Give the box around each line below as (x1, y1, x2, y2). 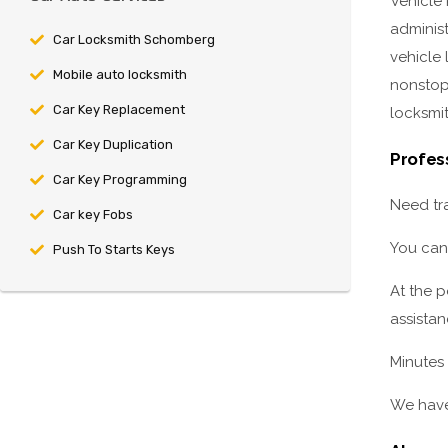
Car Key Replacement (52, 102, 185, 118)
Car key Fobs (52, 207, 133, 223)
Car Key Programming (52, 172, 187, 188)
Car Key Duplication (52, 137, 173, 153)
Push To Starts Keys (52, 242, 175, 258)
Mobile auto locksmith (52, 67, 187, 83)
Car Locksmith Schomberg (52, 32, 215, 48)
